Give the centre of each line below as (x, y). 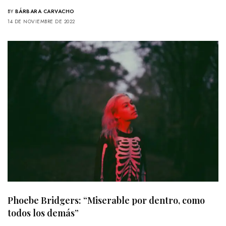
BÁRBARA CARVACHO (45, 12)
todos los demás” (43, 213)
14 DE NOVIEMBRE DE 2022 (41, 22)
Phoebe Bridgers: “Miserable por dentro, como (106, 201)
